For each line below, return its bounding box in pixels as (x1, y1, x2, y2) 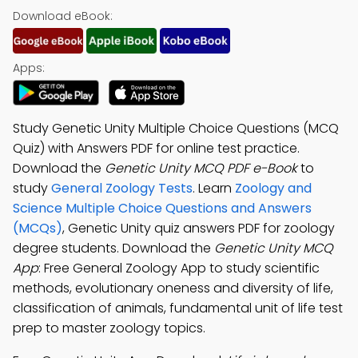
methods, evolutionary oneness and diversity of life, (13, 279, 333, 297)
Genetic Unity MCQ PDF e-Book (105, 159, 297, 177)
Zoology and (235, 179, 312, 197)
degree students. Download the (13, 239, 214, 257)
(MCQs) (13, 219, 62, 237)
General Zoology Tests (51, 179, 193, 197)
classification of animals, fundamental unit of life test (13, 299, 343, 317)
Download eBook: (13, 8, 113, 24)
